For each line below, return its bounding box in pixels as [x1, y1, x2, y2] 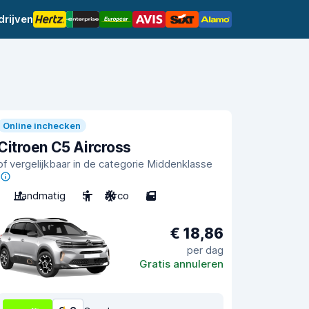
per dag [187, 243, 223, 257]
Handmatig [14, 188, 66, 202]
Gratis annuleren [139, 257, 223, 271]
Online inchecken [3, 120, 81, 131]
